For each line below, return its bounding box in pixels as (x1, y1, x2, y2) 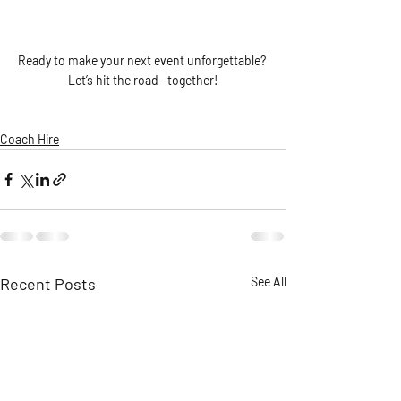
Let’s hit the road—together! (68, 72, 218, 88)
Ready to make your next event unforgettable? (18, 52, 269, 68)
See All (251, 273, 286, 289)
